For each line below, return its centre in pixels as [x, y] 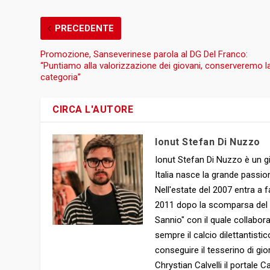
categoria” [61, 77]
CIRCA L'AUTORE [93, 110]
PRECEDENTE [85, 29]
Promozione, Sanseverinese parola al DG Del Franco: [144, 55]
